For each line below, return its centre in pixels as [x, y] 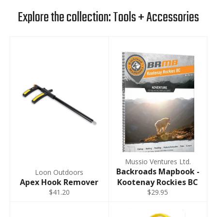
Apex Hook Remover [59, 182]
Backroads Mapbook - [158, 172]
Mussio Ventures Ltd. [158, 162]
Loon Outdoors [59, 172]
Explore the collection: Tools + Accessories [108, 17]
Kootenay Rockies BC [158, 182]
